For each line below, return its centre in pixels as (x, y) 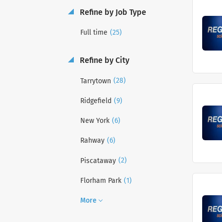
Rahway (92, 141)
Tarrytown (96, 81)
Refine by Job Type (112, 12)
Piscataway (98, 161)
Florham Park (101, 181)
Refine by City (104, 60)
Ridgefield (96, 101)
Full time (94, 33)
